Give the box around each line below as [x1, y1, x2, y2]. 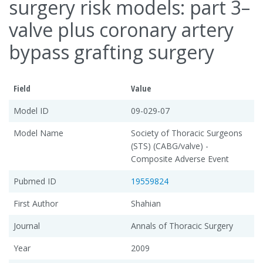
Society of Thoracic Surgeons [131, 127, 242, 139]
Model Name [14, 127, 63, 139]
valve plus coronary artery [9, 16, 234, 42]
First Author [14, 197, 58, 209]
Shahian [131, 197, 161, 209]
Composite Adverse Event [131, 153, 229, 164]
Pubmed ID [14, 175, 56, 187]
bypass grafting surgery [9, 39, 214, 65]
